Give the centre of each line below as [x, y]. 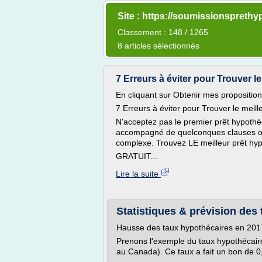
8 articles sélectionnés [158, 46]
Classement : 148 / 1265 [163, 32]
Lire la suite [138, 174]
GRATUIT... [137, 156]
